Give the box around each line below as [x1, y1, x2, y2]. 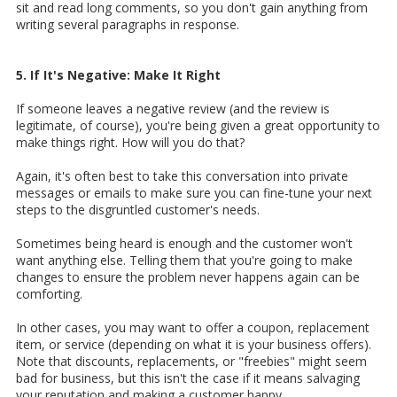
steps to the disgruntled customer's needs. [16, 201, 260, 219]
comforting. [16, 285, 82, 303]
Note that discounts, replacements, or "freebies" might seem [16, 353, 367, 370]
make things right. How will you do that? [16, 134, 245, 152]
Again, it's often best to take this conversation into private [16, 167, 348, 185]
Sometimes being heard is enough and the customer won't [16, 235, 353, 253]
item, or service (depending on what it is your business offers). [16, 336, 371, 354]
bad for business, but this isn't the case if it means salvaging [16, 370, 360, 387]
